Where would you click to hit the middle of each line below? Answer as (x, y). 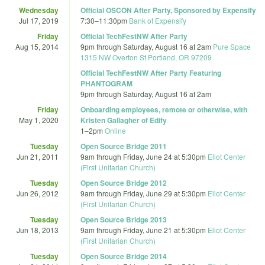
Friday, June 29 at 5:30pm (164, 193)
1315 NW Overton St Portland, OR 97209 (146, 57)
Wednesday (39, 10)
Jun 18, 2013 (38, 230)
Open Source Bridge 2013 (124, 219)
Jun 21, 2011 (38, 156)
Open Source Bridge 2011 (124, 146)
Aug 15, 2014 (37, 46)
